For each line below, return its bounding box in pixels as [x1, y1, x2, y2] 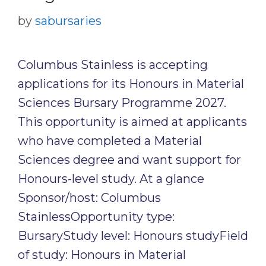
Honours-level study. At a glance [18, 172, 204, 186]
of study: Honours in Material [18, 248, 186, 262]
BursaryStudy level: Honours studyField [18, 229, 248, 243]
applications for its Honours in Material [18, 77, 244, 91]
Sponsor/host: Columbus [18, 191, 161, 205]
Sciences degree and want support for [18, 153, 241, 167]
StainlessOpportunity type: [18, 210, 175, 224]
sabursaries [35, 14, 102, 28]
